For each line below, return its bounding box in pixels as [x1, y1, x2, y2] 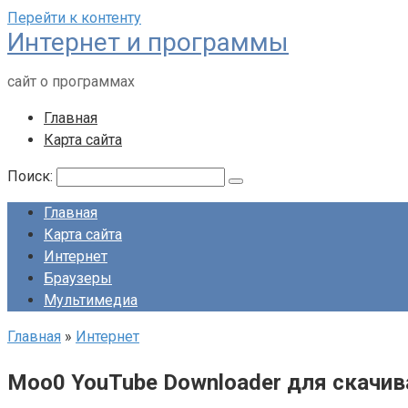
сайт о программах [7, 73, 135, 90]
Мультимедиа [44, 291, 138, 309]
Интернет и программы [7, 27, 289, 57]
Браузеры [44, 270, 112, 287]
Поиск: [7, 168, 56, 185]
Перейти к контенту [7, 9, 141, 26]
